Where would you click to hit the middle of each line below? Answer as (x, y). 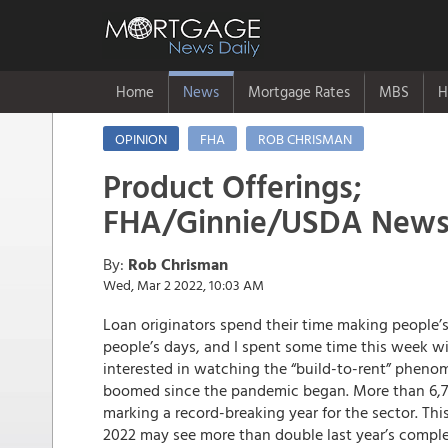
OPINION (141, 138)
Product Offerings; (232, 186)
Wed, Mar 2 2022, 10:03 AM (183, 284)
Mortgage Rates (299, 91)
